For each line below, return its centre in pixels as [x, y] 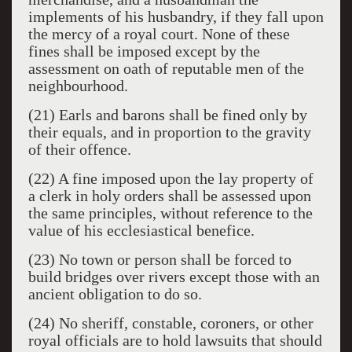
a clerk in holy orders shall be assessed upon [169, 196]
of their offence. [79, 149]
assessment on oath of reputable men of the [166, 68]
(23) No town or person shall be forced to [159, 259]
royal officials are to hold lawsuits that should [175, 340]
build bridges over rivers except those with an [174, 277]
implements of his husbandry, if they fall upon [176, 16]
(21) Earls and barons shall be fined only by [167, 115]
